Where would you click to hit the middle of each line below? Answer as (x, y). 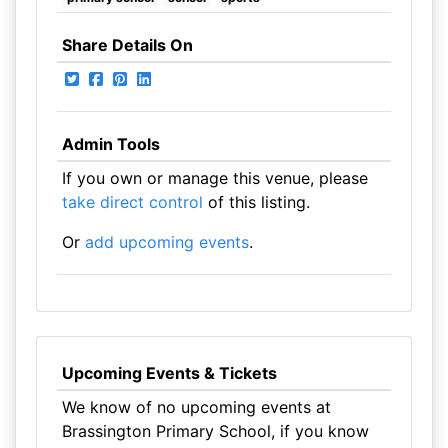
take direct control (132, 202)
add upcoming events (166, 242)
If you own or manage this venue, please (214, 178)
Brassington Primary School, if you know (215, 431)
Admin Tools (110, 144)
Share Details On (127, 45)
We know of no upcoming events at (196, 407)
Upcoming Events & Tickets (169, 373)
